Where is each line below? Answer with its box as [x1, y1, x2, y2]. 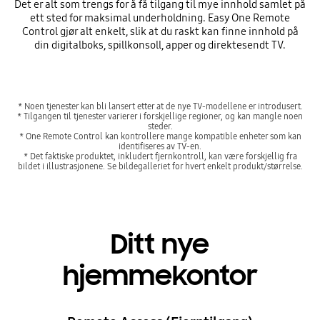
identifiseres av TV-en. [119, 141, 201, 152]
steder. [147, 121, 173, 132]
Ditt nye [111, 226, 209, 261]
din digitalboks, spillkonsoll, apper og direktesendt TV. [34, 38, 286, 51]
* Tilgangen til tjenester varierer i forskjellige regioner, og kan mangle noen [17, 111, 303, 122]
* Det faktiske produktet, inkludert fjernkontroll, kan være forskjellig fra [23, 151, 297, 162]
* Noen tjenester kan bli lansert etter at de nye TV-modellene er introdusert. [17, 101, 303, 112]
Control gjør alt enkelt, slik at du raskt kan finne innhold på [21, 24, 299, 38]
